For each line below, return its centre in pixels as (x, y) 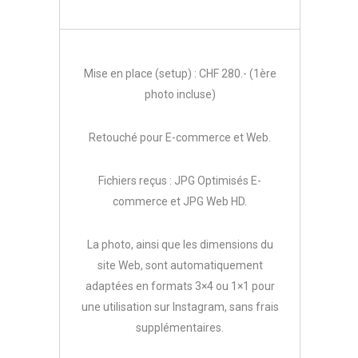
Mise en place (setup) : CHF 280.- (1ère (180, 74)
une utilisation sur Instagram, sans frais (180, 307)
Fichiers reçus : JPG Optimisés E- (180, 181)
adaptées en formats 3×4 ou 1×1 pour (180, 286)
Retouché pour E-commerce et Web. (180, 138)
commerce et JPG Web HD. (180, 202)
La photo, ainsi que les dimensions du (180, 245)
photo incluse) (180, 95)
